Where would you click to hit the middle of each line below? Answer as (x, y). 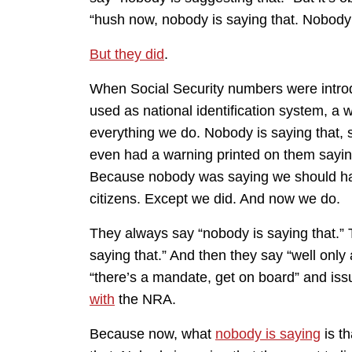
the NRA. (145, 299)
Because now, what (152, 334)
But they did (127, 54)
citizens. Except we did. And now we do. (215, 198)
